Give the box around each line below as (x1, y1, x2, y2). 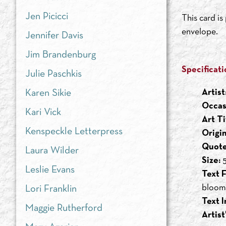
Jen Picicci (25, 12, 68, 21)
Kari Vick (25, 108, 61, 117)
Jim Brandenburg (25, 50, 96, 60)
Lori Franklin (25, 185, 77, 194)
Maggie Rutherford (25, 204, 102, 213)
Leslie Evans (25, 165, 75, 175)
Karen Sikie (25, 89, 71, 98)
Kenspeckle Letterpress (25, 127, 123, 136)
